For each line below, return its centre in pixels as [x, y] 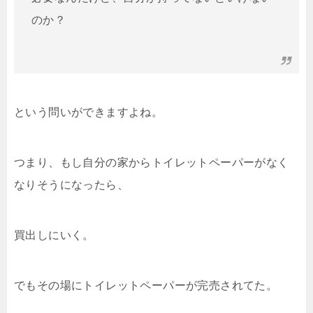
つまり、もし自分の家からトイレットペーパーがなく [152, 162]
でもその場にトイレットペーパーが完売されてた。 [146, 285]
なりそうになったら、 [71, 184]
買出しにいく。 [54, 235]
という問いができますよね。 [89, 112]
